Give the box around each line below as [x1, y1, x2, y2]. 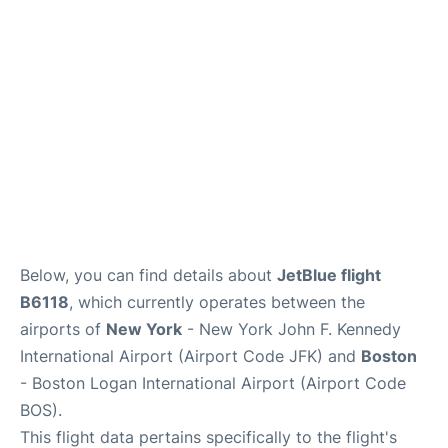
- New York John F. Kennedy [182, 319, 401, 339]
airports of [20, 319, 106, 339]
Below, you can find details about [20, 265, 277, 285]
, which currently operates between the [69, 292, 365, 312]
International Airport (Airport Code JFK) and [20, 346, 361, 366]
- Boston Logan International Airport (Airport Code [20, 373, 406, 393]
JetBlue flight [277, 265, 381, 285]
